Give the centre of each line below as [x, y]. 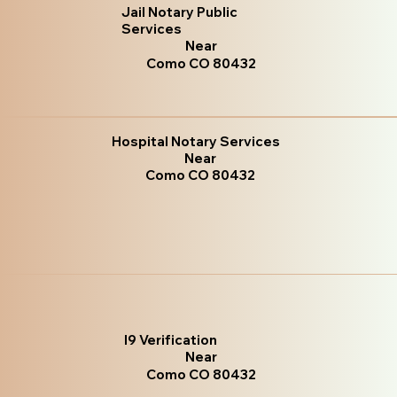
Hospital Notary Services [196, 142]
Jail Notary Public [180, 12]
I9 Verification [171, 339]
